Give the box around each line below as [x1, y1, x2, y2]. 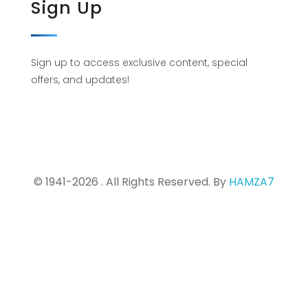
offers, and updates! [31, 72, 129, 87]
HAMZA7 [229, 173, 274, 190]
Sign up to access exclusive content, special [31, 55, 247, 69]
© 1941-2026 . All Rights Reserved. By [34, 173, 229, 190]
